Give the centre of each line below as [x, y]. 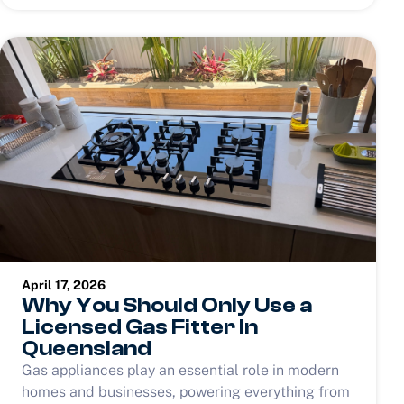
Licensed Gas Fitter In [140, 326]
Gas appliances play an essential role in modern [180, 370]
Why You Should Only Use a [167, 305]
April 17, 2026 [64, 285]
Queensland [87, 348]
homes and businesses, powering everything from [186, 391]
